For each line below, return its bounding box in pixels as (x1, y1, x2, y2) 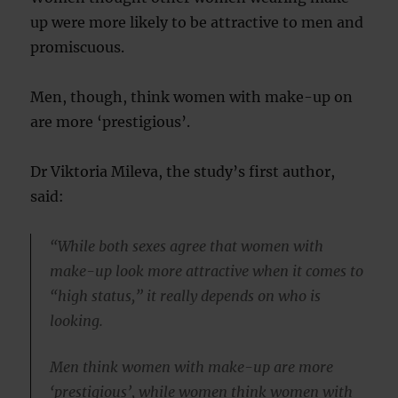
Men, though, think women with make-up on (30, 88, 354, 106)
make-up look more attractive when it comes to (49, 262, 363, 280)
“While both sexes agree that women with (49, 237, 323, 255)
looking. (49, 312, 103, 330)
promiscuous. (30, 38, 125, 56)
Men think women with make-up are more (49, 357, 333, 376)
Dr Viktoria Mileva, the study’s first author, (30, 163, 336, 180)
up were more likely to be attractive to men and (30, 13, 364, 31)
